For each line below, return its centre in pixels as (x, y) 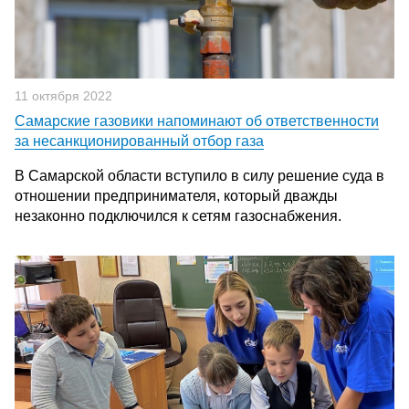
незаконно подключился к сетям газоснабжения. (178, 216)
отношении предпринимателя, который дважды (176, 196)
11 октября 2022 (63, 96)
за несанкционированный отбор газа (139, 141)
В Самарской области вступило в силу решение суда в (199, 176)
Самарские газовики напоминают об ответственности (197, 121)
